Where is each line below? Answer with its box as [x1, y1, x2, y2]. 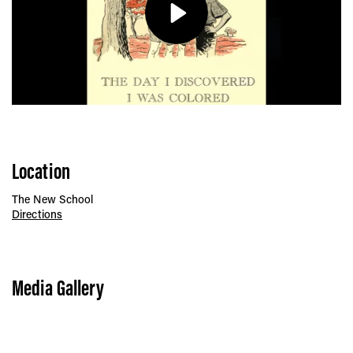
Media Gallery [12, 273, 105, 303]
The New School [12, 191, 94, 207]
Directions [12, 206, 62, 222]
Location [12, 157, 70, 186]
